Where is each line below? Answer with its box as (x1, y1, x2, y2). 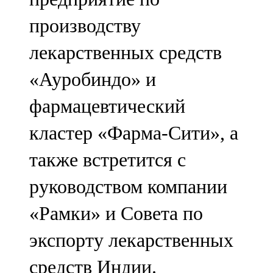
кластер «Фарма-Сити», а (29, 122, 238, 144)
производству (29, 15, 141, 37)
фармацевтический (29, 95, 185, 118)
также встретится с (29, 149, 186, 171)
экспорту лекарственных (29, 229, 233, 252)
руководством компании (29, 175, 227, 198)
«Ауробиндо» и (29, 68, 156, 91)
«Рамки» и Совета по (29, 202, 203, 225)
